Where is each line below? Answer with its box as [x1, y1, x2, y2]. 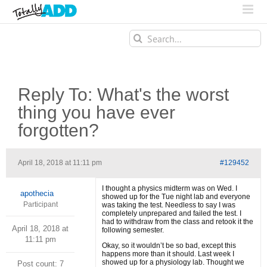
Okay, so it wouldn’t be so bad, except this [102, 241, 236, 250]
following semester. [102, 226, 164, 234]
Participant [23, 200, 58, 209]
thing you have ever [18, 103, 175, 122]
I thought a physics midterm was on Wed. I [102, 184, 237, 193]
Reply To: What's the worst [18, 85, 229, 104]
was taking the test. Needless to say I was [102, 201, 235, 209]
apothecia [20, 189, 54, 198]
